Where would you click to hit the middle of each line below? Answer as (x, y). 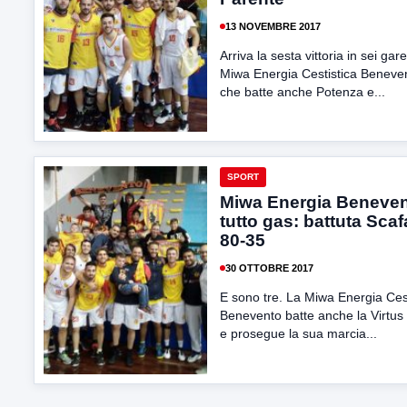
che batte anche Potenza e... (303, 92)
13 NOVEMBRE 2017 (273, 26)
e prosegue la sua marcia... (298, 333)
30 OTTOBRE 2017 (269, 268)
